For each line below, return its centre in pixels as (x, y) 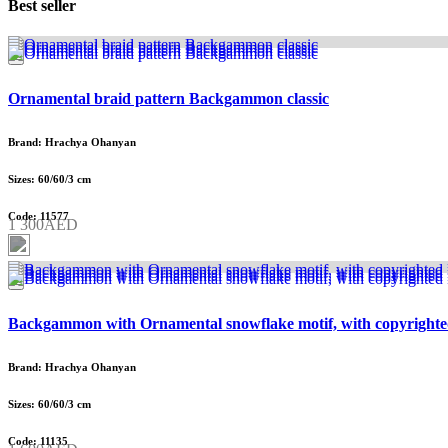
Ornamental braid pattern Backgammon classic (168, 99)
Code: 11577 (38, 215)
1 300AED (43, 225)
